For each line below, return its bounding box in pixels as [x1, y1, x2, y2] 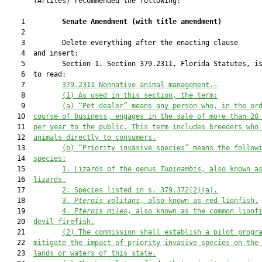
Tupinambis [160, 165, 201, 173]
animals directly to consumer [33, 133, 148, 142]
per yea [33, 123, 62, 131]
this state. [107, 249, 156, 257]
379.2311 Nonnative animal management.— [62, 81, 218, 89]
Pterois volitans [74, 196, 140, 205]
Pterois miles [74, 207, 127, 215]
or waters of [54, 249, 107, 257]
